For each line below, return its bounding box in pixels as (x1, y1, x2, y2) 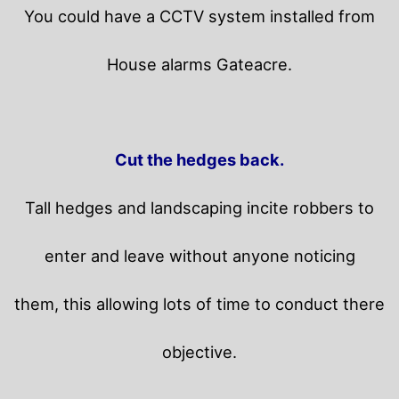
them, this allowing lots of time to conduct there (14, 293, 385, 313)
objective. (162, 341, 237, 362)
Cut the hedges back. (115, 149, 284, 169)
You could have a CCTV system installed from (24, 5, 375, 26)
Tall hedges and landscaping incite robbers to (25, 197, 374, 217)
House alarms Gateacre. (107, 53, 292, 74)
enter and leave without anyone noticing (44, 245, 355, 265)
